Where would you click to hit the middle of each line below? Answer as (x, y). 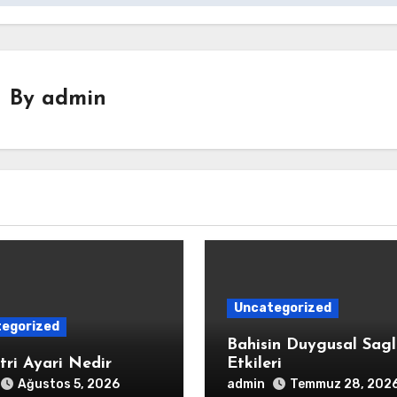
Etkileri (254, 364)
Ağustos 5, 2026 (68, 384)
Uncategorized (282, 308)
